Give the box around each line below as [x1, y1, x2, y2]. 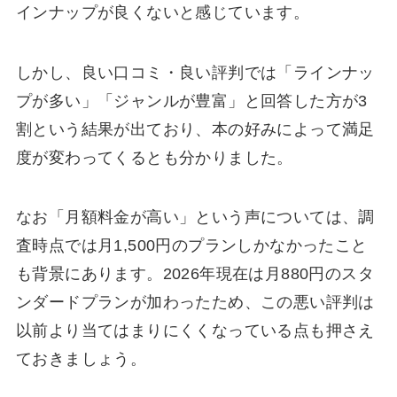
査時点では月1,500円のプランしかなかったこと [15, 237, 368, 255]
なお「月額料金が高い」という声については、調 [15, 208, 375, 227]
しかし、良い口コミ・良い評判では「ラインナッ [15, 63, 375, 82]
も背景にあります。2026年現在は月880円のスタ [15, 265, 374, 284]
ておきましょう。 [15, 350, 147, 369]
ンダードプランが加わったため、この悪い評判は [15, 293, 375, 312]
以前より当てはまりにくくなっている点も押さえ [15, 322, 375, 340]
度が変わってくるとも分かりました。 [15, 148, 293, 167]
